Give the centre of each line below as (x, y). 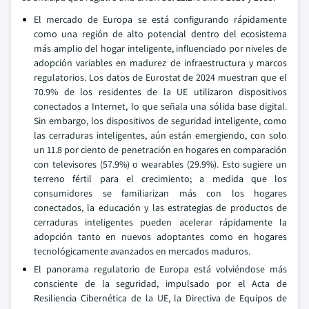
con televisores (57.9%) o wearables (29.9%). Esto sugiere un (160, 164)
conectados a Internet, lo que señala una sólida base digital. (160, 106)
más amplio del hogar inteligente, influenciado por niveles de (160, 48)
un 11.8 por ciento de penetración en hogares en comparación (160, 150)
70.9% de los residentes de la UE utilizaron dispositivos (160, 92)
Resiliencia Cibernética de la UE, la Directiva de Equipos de (160, 298)
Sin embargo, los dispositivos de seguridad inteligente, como (160, 121)
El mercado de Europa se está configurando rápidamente (160, 19)
